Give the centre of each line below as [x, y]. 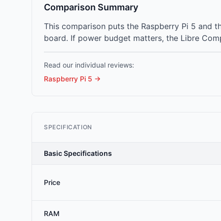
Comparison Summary [91, 7]
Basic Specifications [78, 153]
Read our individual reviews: [89, 65]
